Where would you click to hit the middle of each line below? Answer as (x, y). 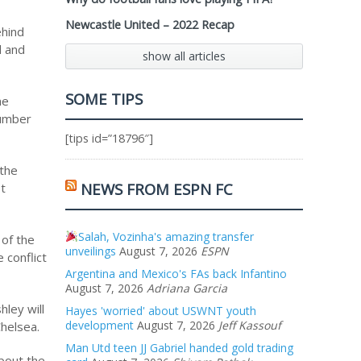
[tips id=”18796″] (109, 138)
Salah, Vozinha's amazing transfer (166, 237)
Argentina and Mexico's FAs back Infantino (176, 274)
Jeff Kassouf (250, 325)
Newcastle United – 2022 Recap (150, 25)
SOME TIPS (104, 99)
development (100, 325)
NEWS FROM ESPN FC (157, 189)
